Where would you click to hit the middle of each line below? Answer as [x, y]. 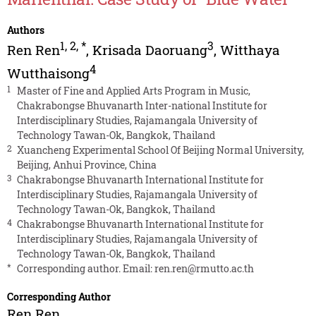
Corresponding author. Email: [85, 268]
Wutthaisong [48, 73]
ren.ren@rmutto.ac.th [204, 268]
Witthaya [250, 50]
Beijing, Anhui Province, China [86, 164]
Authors [25, 30]
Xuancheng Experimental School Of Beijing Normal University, [160, 150]
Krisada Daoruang [150, 50]
